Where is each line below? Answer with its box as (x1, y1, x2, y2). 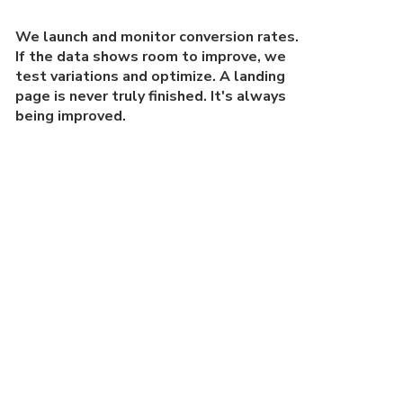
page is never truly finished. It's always (15, 85, 287, 106)
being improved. (15, 105, 127, 126)
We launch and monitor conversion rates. (15, 26, 300, 47)
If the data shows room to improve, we (15, 46, 287, 67)
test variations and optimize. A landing (15, 66, 286, 86)
